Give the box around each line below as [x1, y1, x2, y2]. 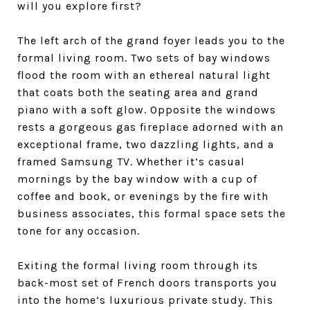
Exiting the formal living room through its [17, 259, 258, 272]
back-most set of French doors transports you [17, 276, 277, 289]
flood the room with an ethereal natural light [17, 69, 271, 82]
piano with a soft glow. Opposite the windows [17, 103, 276, 116]
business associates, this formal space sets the [17, 207, 286, 220]
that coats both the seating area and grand [17, 86, 259, 99]
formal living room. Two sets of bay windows [17, 51, 271, 64]
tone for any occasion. [17, 224, 140, 237]
